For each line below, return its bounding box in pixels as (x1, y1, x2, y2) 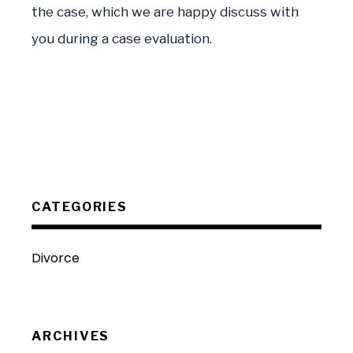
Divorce (32, 249, 80, 267)
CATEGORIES (32, 199, 128, 214)
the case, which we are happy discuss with (32, 4, 299, 20)
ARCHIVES (32, 329, 110, 344)
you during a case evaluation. (32, 31, 212, 46)
